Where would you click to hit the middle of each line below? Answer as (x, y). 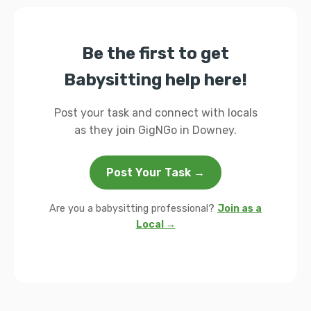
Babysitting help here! (155, 80)
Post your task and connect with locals (155, 113)
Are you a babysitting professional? (133, 209)
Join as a (239, 209)
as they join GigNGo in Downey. (155, 130)
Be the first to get (155, 53)
